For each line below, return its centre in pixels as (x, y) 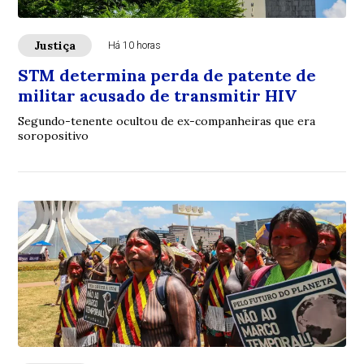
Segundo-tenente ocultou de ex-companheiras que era (167, 121)
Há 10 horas (135, 46)
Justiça (55, 46)
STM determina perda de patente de (167, 76)
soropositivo (54, 136)
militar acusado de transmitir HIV (158, 96)
